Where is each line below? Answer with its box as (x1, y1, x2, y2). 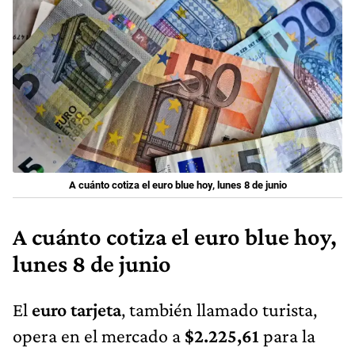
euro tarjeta (28, 298, 121, 320)
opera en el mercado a (13, 324, 181, 346)
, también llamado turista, (121, 298, 317, 320)
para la (259, 324, 315, 346)
